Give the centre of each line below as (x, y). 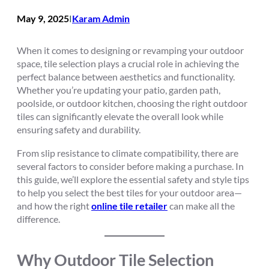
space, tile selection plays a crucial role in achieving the (128, 64)
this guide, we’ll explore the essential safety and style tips (133, 179)
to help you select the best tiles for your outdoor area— (129, 192)
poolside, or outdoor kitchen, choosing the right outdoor (132, 103)
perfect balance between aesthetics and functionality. (126, 77)
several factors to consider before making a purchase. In (130, 166)
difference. (38, 219)
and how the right (54, 205)
